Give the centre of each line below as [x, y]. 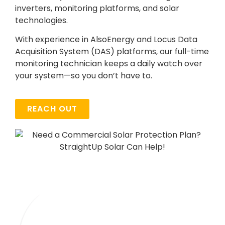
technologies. [41, 20]
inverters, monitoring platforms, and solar [97, 8]
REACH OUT [52, 109]
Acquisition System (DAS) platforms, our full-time [112, 52]
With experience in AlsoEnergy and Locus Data [106, 40]
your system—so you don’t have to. [84, 76]
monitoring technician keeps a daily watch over [109, 64]
